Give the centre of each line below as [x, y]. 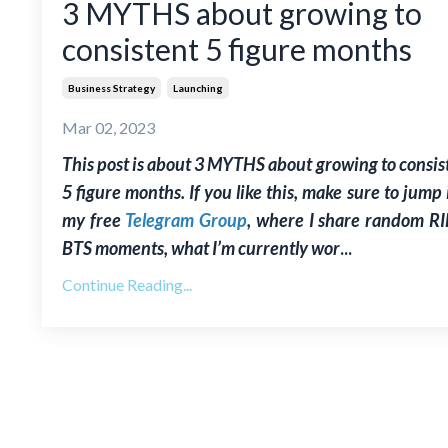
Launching [198, 88]
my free [94, 220]
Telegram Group [186, 220]
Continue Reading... [127, 285]
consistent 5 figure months [237, 49]
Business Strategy [111, 88]
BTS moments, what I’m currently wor [201, 248]
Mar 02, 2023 [108, 128]
